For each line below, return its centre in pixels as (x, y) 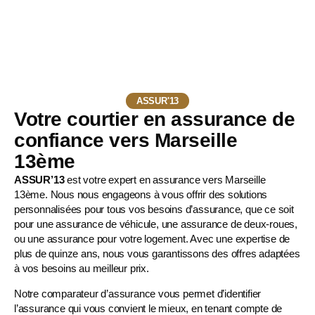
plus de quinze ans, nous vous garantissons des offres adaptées (157, 254)
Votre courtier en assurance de (154, 120)
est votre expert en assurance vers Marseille (165, 180)
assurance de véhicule (106, 224)
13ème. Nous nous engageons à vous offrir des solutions (141, 195)
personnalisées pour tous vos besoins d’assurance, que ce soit (154, 210)
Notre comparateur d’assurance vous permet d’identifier (138, 294)
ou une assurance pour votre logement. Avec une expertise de (152, 239)
